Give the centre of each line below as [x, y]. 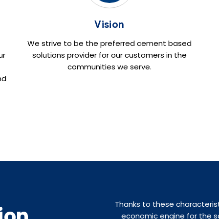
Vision [109, 24]
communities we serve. [109, 66]
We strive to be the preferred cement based [109, 43]
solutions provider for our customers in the [109, 55]
